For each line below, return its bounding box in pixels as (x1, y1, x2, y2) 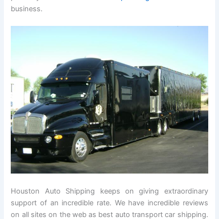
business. (11, 4, 43, 13)
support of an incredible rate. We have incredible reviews (11, 198, 208, 207)
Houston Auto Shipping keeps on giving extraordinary (11, 186, 208, 196)
